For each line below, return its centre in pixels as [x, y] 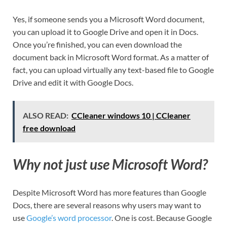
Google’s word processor [69, 218]
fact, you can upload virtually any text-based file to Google [113, 69]
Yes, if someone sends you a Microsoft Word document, [108, 19]
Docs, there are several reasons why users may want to [107, 205]
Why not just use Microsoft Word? [110, 164]
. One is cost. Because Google [162, 218]
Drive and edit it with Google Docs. [73, 82]
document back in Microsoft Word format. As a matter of [111, 57]
